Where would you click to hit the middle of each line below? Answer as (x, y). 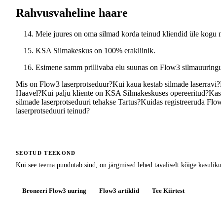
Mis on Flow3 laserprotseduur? (64, 84)
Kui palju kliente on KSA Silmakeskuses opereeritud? (125, 93)
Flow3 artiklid (119, 191)
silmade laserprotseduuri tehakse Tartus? (78, 102)
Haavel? (29, 93)
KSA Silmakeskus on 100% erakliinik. (95, 51)
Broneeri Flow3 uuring (54, 191)
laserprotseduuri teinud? (53, 111)
